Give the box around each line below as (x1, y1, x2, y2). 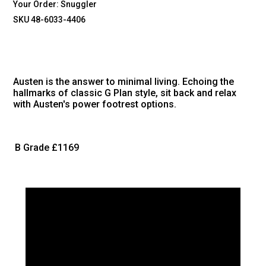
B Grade (15, 142, 50, 154)
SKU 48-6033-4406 (13, 14, 86, 24)
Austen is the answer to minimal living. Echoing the (13, 76, 235, 88)
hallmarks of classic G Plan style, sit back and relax (13, 87, 237, 99)
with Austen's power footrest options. (13, 99, 177, 110)
